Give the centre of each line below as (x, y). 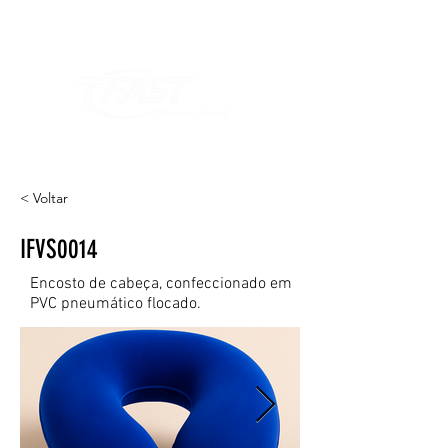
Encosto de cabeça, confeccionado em (161, 284)
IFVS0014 (59, 249)
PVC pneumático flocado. (115, 304)
